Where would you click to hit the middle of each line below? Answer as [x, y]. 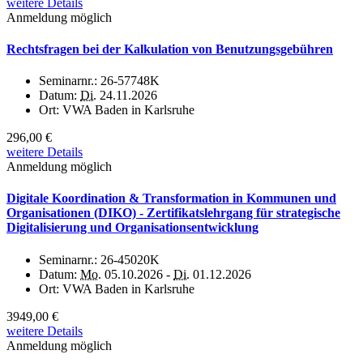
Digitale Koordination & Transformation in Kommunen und [171, 199]
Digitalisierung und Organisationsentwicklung [132, 228]
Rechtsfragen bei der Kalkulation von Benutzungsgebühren [170, 49]
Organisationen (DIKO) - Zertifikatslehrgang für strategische [173, 213]
